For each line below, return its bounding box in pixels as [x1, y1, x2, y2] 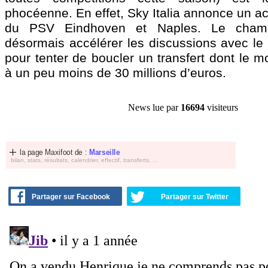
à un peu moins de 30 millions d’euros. [5, 66, 226, 80]
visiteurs [205, 102, 238, 113]
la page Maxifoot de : [20, 148, 89, 157]
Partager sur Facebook [32, 193, 110, 201]
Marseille [89, 148, 120, 157]
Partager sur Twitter [161, 193, 229, 201]
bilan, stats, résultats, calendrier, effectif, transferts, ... [11, 157, 158, 163]
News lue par [128, 102, 181, 113]
